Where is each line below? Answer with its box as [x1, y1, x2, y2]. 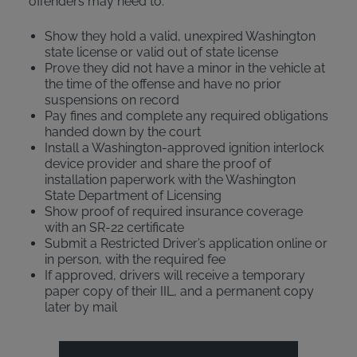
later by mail [44, 300, 117, 315]
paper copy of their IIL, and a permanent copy [44, 284, 314, 299]
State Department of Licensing [44, 188, 222, 203]
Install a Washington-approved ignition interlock [44, 140, 324, 155]
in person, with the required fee [44, 252, 226, 267]
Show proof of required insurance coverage [44, 204, 303, 219]
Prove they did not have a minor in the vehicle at [44, 61, 325, 76]
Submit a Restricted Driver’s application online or [44, 236, 328, 251]
